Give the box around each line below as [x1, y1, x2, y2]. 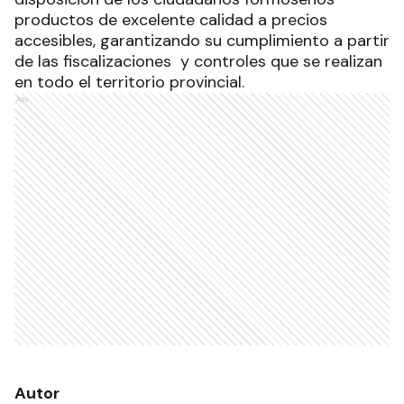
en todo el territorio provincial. [14, 70, 249, 93]
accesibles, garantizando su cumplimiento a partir [14, 29, 390, 51]
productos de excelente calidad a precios [14, 8, 327, 31]
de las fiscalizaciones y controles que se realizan [14, 50, 382, 72]
